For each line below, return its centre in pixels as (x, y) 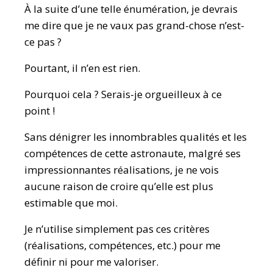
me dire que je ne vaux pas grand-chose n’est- (134, 25)
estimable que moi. (71, 203)
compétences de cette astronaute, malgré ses (133, 153)
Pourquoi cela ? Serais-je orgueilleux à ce (123, 94)
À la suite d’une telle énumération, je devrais (131, 9)
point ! (40, 111)
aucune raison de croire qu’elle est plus (119, 186)
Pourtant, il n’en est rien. (82, 68)
